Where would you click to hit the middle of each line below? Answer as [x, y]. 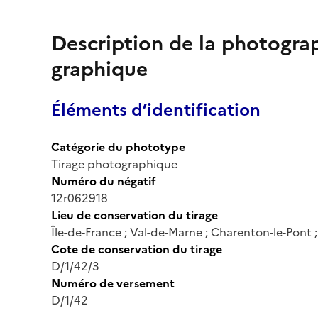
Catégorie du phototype [118, 147]
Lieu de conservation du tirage [135, 215]
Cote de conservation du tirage [137, 249]
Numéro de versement [113, 283]
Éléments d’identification [156, 110]
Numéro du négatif [104, 181]
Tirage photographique [114, 164]
